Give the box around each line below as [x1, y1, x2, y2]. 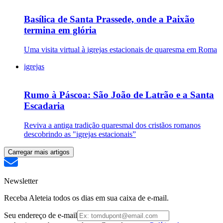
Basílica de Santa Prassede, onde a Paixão [24, 14, 195, 25]
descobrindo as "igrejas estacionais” [24, 129, 136, 138]
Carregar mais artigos [8, 148, 70, 156]
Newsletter [4, 176, 38, 185]
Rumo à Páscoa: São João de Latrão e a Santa [24, 89, 214, 100]
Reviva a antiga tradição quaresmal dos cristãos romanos [24, 120, 201, 129]
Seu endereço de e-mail [4, 211, 77, 220]
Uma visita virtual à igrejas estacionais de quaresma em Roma [24, 45, 217, 54]
